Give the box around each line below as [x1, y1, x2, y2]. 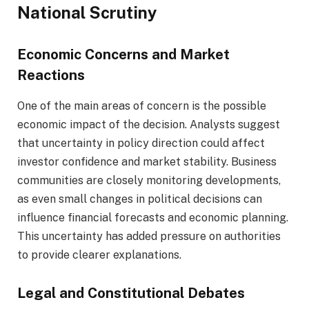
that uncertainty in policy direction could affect [17, 136, 265, 150]
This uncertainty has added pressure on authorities [17, 229, 281, 243]
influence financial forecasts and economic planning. [17, 210, 288, 224]
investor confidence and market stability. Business [17, 154, 277, 168]
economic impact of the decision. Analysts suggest [17, 117, 280, 131]
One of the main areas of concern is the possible [17, 99, 266, 112]
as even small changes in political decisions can [17, 192, 262, 206]
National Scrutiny [17, 3, 157, 23]
